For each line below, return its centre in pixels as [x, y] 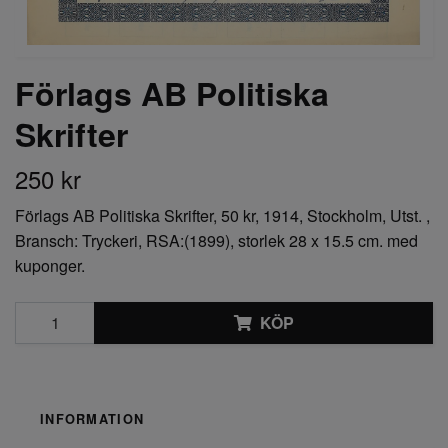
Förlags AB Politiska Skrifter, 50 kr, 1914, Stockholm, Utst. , [222, 215]
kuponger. [50, 265]
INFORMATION [92, 418]
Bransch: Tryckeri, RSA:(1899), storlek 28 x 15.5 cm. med [216, 240]
